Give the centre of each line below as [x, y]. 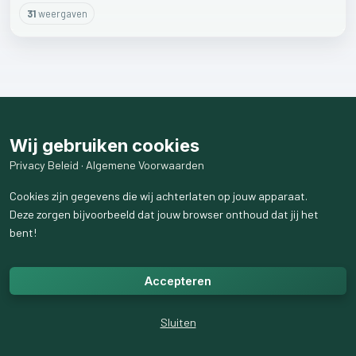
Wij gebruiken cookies [104, 145]
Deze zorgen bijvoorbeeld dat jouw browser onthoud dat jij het [164, 214]
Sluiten [178, 322]
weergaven [61, 14]
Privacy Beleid [44, 165]
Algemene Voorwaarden [145, 165]
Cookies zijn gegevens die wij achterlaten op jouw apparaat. [159, 196]
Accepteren [178, 281]
